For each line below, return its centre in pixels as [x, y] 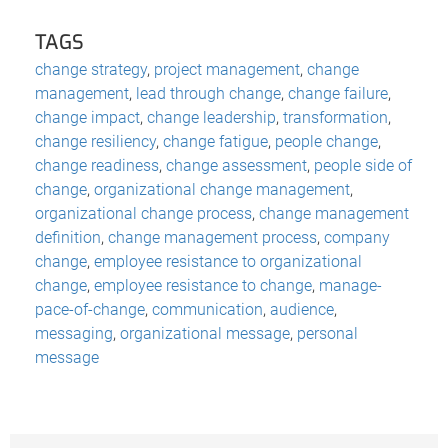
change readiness [97, 165]
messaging [74, 333]
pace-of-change [90, 309]
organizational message [205, 333]
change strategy [91, 69]
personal [327, 333]
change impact [87, 117]
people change [326, 141]
